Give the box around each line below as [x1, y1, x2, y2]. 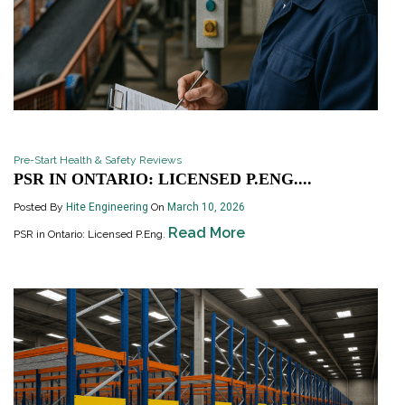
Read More [168, 224, 245, 242]
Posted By [14, 201, 66, 214]
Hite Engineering [66, 201, 148, 214]
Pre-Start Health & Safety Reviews [14, 154, 182, 167]
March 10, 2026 [167, 201, 245, 214]
